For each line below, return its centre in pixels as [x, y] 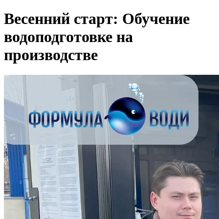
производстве [51, 55]
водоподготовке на [68, 37]
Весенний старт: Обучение [97, 19]
